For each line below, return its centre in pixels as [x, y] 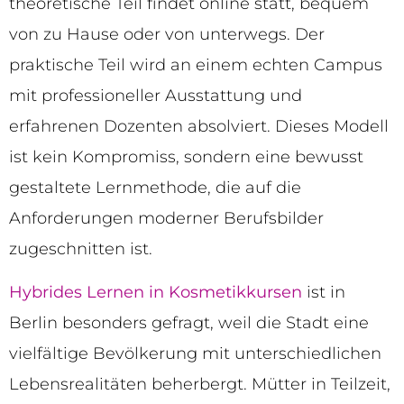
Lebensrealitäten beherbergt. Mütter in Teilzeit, [200, 385]
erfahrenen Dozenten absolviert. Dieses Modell [199, 126]
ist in [324, 293]
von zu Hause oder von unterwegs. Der [167, 34]
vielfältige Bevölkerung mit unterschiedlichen [195, 354]
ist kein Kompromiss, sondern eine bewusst [186, 156]
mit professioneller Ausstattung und [156, 95]
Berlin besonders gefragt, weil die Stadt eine [189, 323]
